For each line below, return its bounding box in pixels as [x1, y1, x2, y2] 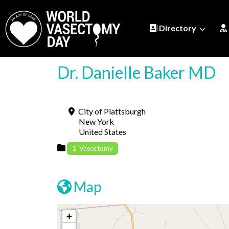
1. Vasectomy [72, 144, 113, 152]
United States [79, 127, 126, 136]
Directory [157, 23, 197, 33]
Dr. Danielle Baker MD [57, 62, 216, 82]
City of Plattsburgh [78, 106, 146, 116]
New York [79, 117, 114, 126]
